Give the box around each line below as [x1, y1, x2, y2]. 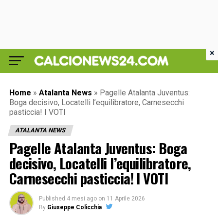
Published [38, 195, 65, 202]
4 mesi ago [66, 195, 97, 202]
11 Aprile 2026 [106, 195, 145, 202]
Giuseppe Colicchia [47, 204, 102, 211]
